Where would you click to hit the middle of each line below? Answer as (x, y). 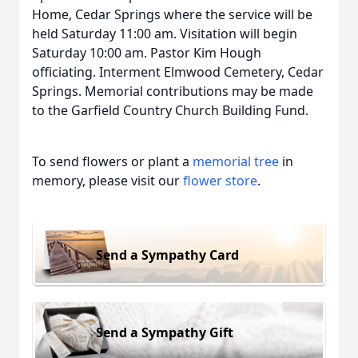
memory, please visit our (107, 181)
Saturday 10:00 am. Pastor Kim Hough (147, 53)
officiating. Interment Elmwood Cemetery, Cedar (178, 72)
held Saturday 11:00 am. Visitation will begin (165, 34)
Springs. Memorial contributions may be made (173, 91)
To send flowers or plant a (112, 161)
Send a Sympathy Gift (165, 332)
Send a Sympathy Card (167, 255)
